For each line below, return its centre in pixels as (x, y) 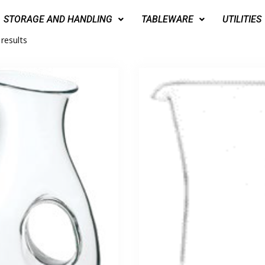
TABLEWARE (167, 19)
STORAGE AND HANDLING (58, 19)
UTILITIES (242, 19)
